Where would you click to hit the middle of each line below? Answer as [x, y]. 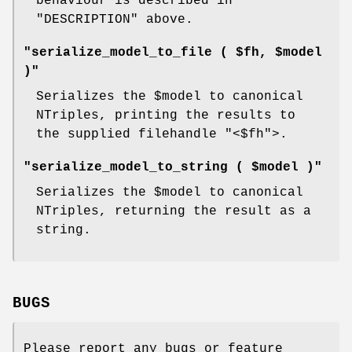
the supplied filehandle [130, 135]
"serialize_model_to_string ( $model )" [173, 168]
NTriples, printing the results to [166, 116]
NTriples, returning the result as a [174, 212]
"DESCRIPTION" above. [115, 20]
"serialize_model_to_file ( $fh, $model [173, 53]
